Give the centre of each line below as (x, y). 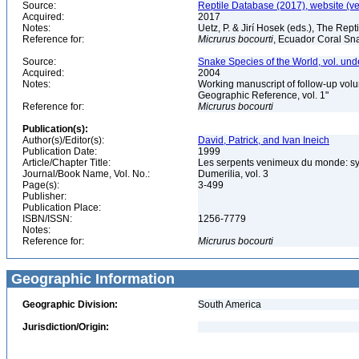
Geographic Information (91, 279)
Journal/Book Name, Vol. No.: (86, 174)
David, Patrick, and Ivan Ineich (264, 140)
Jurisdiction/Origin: (66, 327)
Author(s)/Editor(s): (63, 140)
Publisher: (44, 196)
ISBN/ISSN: (47, 219)
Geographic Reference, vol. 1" (264, 95)
